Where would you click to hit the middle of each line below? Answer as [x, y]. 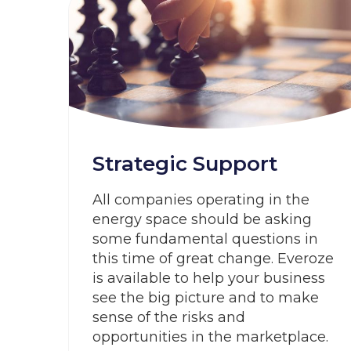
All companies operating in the [201, 200]
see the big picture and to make [206, 298]
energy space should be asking [202, 219]
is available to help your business [209, 278]
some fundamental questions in [205, 239]
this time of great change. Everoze [213, 259]
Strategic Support [185, 164]
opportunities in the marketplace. [210, 337]
